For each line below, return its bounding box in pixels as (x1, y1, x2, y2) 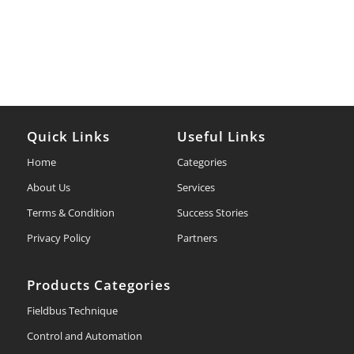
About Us (26, 180, 70, 195)
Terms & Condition (26, 205, 115, 220)
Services (176, 180, 215, 195)
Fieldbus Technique (26, 303, 118, 318)
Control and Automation (26, 329, 142, 344)
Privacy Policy (26, 231, 91, 246)
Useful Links (176, 127, 265, 146)
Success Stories (176, 205, 248, 220)
